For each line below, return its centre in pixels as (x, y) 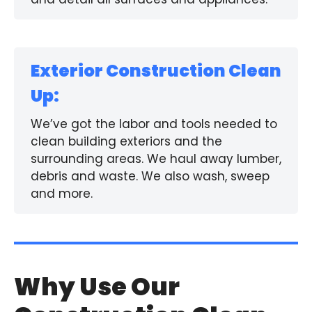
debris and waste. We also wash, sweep (150, 176)
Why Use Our (97, 287)
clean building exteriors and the (126, 141)
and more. (62, 194)
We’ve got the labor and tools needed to (154, 124)
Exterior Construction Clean (156, 71)
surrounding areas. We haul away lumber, (156, 159)
